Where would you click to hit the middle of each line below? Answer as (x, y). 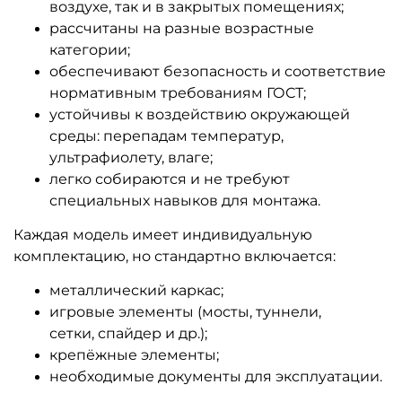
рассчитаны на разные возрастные (182, 28)
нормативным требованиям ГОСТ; (178, 92)
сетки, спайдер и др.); (128, 333)
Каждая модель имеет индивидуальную (163, 234)
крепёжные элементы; (134, 354)
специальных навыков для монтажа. (185, 200)
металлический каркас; (136, 290)
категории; (90, 49)
